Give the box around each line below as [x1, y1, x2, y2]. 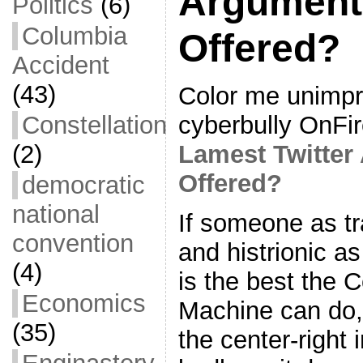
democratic [21, 171, 145, 199]
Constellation [21, 111, 167, 139]
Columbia [21, 22, 127, 50]
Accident [11, 51, 109, 79]
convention [11, 229, 134, 258]
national [11, 200, 100, 228]
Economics [21, 289, 146, 318]
